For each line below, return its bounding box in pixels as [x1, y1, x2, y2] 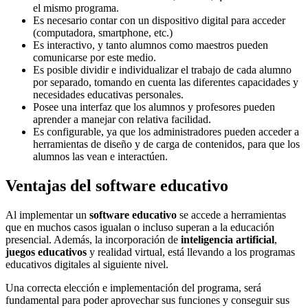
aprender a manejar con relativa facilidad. [33, 113, 211, 126]
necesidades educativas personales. [33, 89, 184, 101]
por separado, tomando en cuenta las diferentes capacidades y [33, 76, 298, 89]
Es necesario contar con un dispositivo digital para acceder [33, 14, 285, 27]
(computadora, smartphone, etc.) [33, 27, 173, 39]
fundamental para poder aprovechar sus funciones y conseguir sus [5, 294, 289, 307]
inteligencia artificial [181, 234, 274, 246]
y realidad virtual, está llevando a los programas [87, 246, 295, 258]
